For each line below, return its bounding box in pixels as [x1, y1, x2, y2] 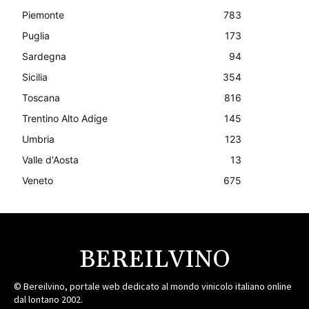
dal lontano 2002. [14, 292, 83, 306]
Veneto [22, 174, 53, 186]
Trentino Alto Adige [22, 112, 108, 124]
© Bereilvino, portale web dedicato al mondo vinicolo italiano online [14, 279, 292, 292]
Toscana [22, 91, 60, 103]
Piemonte [22, 8, 64, 21]
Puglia [22, 29, 50, 41]
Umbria [22, 132, 54, 145]
